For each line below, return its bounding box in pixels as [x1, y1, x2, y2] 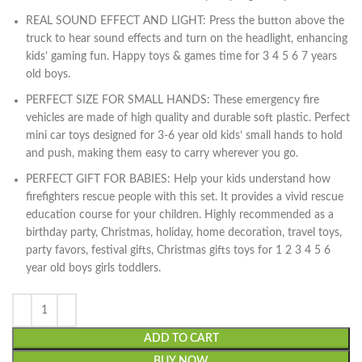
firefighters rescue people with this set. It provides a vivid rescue [26, 192, 343, 203]
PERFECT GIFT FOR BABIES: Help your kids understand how [26, 174, 330, 185]
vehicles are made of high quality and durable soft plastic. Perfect [26, 112, 350, 124]
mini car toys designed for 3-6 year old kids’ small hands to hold [26, 130, 343, 141]
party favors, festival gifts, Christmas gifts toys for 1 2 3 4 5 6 [26, 245, 330, 256]
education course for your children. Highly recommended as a [26, 209, 334, 221]
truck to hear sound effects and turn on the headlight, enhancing [26, 33, 347, 44]
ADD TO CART [143, 333, 219, 344]
